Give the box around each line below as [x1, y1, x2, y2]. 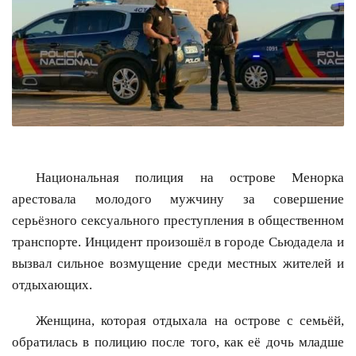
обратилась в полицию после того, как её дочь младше [12, 335, 344, 350]
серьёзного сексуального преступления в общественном [12, 213, 344, 229]
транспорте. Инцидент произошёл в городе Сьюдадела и [12, 234, 344, 250]
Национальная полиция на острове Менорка [36, 170, 344, 186]
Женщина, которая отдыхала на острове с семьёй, [36, 313, 344, 329]
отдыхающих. [12, 277, 92, 293]
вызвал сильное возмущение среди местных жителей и [12, 256, 344, 272]
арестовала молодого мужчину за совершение [12, 192, 344, 207]
